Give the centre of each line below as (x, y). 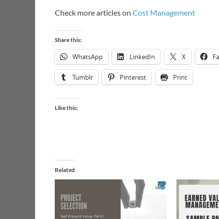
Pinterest (133, 77)
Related (65, 170)
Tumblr (83, 77)
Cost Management (164, 12)
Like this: (66, 108)
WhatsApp (88, 56)
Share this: (68, 40)
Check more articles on (94, 12)
